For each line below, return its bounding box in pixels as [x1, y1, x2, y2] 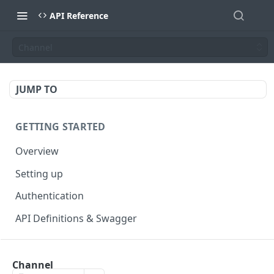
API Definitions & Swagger [15, 212, 137, 226]
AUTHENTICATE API [15, 246, 111, 261]
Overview [15, 144, 59, 158]
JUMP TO [16, 83, 57, 96]
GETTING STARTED [15, 120, 106, 133]
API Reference [50, 9, 108, 21]
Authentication [15, 189, 84, 203]
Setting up [15, 166, 63, 180]
